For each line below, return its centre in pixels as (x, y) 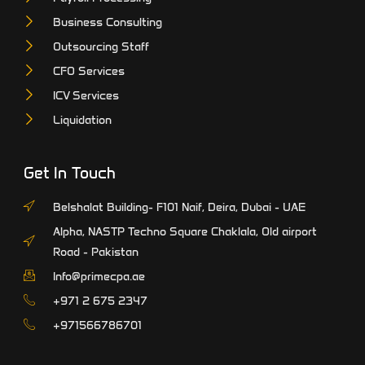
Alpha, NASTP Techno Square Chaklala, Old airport (185, 232)
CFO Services (89, 71)
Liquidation (83, 120)
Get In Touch (69, 174)
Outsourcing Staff (101, 47)
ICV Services (86, 96)
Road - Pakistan (96, 252)
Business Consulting (108, 22)
